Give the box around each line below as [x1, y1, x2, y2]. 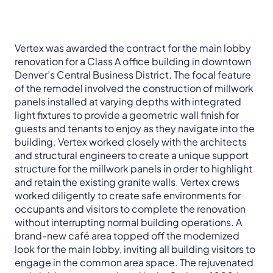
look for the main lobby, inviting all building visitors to [15, 243, 255, 256]
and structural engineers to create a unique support [15, 149, 249, 162]
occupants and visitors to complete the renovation [15, 202, 246, 216]
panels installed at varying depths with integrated [15, 95, 241, 108]
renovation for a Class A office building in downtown [15, 55, 251, 68]
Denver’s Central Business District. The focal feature [15, 68, 251, 82]
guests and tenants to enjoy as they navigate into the [15, 122, 255, 135]
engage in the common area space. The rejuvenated [15, 256, 253, 269]
